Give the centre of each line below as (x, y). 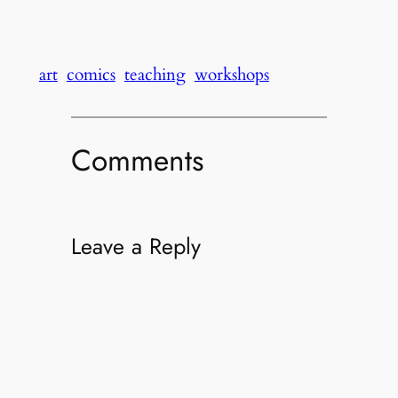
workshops (231, 74)
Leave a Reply (135, 247)
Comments (137, 160)
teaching (155, 74)
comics (91, 74)
